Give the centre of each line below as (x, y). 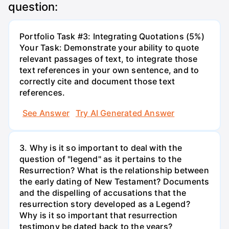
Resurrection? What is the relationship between (114, 170)
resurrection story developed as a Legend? (105, 204)
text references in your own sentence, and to (109, 70)
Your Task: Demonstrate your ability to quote (109, 48)
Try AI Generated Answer (125, 113)
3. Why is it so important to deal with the (101, 147)
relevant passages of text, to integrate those (109, 59)
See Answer (46, 113)
